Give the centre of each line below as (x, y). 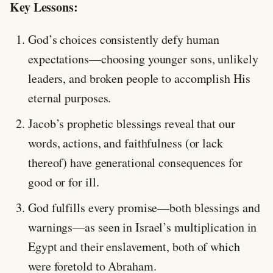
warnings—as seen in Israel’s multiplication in (143, 227)
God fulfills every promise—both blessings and (144, 207)
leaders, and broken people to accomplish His (139, 78)
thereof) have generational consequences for (135, 162)
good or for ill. (64, 182)
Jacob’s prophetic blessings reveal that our (132, 123)
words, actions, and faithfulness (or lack (126, 143)
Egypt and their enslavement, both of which (134, 246)
